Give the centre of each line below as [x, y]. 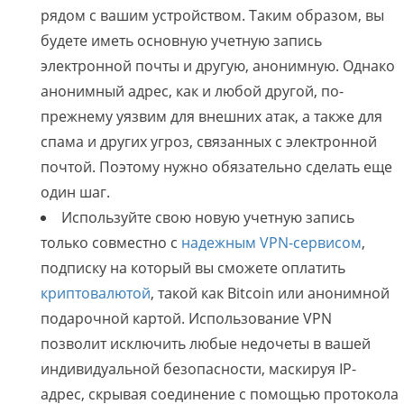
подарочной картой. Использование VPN [186, 319]
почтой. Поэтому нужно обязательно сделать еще [216, 167]
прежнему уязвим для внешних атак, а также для [211, 117]
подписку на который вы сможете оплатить [193, 268]
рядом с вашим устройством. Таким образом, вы [212, 16]
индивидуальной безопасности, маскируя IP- [198, 369]
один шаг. [75, 193]
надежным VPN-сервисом [271, 243]
